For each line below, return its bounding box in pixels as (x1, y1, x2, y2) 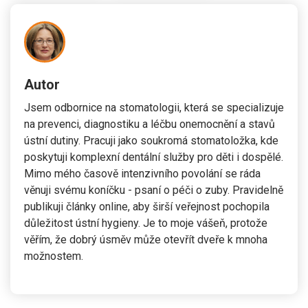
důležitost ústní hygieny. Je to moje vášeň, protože (24, 216, 267, 230)
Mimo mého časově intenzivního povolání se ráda (24, 166, 261, 180)
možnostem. (24, 249, 83, 263)
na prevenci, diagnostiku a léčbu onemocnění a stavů (24, 117, 275, 131)
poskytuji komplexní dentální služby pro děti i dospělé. (24, 150, 283, 164)
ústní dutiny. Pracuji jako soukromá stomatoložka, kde (24, 133, 278, 147)
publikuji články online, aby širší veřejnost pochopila (24, 199, 269, 213)
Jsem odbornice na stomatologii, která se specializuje (24, 100, 284, 114)
